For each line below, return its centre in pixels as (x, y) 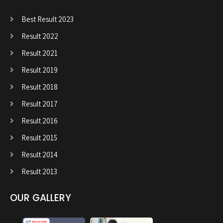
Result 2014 (40, 154)
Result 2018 (40, 87)
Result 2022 (40, 36)
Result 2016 (40, 120)
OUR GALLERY (41, 198)
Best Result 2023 (48, 19)
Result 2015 (39, 137)
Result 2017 (40, 104)
